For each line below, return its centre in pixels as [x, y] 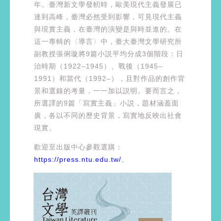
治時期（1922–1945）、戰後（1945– [98, 66]
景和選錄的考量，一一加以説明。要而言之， [108, 91]
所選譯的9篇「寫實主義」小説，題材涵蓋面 [107, 103]
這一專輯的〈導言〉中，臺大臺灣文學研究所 [108, 41]
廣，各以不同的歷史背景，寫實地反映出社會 [108, 115]
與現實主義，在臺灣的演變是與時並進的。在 [108, 29]
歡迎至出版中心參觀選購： [78, 147]
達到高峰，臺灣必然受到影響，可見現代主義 [108, 17]
